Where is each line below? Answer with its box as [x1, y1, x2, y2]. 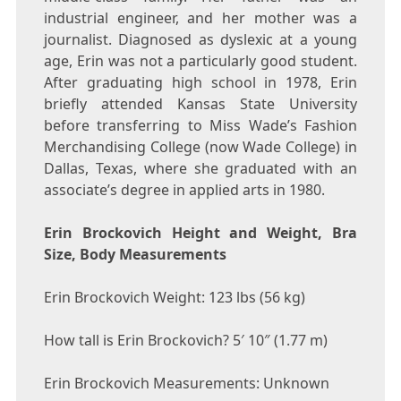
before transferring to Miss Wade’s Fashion [43, 115, 358, 136]
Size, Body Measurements [43, 244, 226, 265]
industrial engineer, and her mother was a [43, 8, 358, 29]
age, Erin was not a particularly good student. [43, 51, 358, 72]
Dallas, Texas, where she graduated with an [43, 158, 358, 179]
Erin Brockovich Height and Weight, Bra [43, 223, 358, 243]
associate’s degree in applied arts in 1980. [43, 180, 325, 200]
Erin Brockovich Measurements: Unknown [43, 373, 329, 394]
